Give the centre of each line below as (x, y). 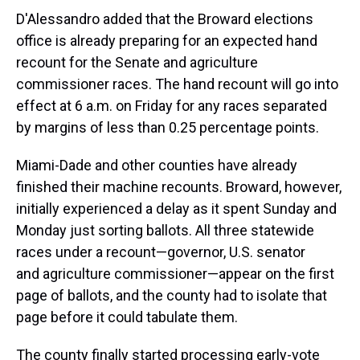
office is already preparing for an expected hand (167, 40)
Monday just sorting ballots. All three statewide (165, 230)
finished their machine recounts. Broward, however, (179, 186)
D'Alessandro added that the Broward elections (165, 18)
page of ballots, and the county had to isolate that (172, 295)
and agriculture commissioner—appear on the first (175, 273)
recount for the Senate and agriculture (137, 62)
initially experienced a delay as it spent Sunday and (176, 208)
